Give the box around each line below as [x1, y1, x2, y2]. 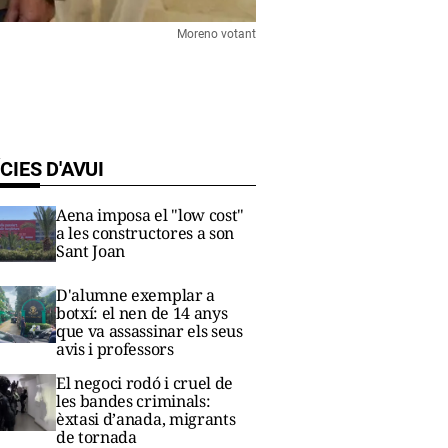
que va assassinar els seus [56, 320, 243, 343]
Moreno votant [177, 27, 256, 41]
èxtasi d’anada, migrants [56, 408, 236, 431]
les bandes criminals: [56, 390, 211, 413]
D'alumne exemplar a [56, 284, 215, 307]
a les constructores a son [56, 222, 234, 244]
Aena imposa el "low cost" [56, 204, 244, 226]
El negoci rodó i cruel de [56, 372, 233, 395]
